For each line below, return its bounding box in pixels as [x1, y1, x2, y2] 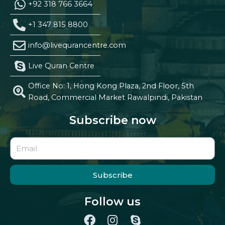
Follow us [84, 195, 141, 208]
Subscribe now [69, 113, 156, 127]
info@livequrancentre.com [28, 40, 127, 50]
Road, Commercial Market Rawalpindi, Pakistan [28, 92, 203, 102]
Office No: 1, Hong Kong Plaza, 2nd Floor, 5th [28, 81, 194, 90]
